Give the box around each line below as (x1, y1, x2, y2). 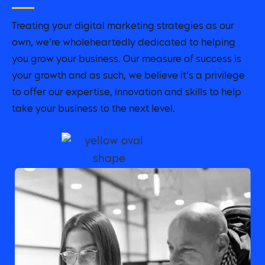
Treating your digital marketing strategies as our (12, 22, 234, 32)
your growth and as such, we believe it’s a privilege (12, 72, 245, 82)
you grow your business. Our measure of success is (12, 55, 241, 65)
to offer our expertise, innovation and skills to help (12, 88, 241, 98)
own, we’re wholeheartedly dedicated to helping (12, 38, 235, 49)
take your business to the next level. (12, 105, 175, 115)
